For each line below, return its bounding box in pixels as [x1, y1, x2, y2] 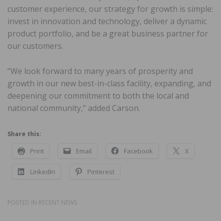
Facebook [124, 146, 153, 155]
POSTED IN [7, 198, 38, 207]
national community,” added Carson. [7, 102, 140, 113]
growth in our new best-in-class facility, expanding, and [7, 77, 211, 89]
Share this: [7, 129, 41, 138]
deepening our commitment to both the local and [7, 90, 189, 101]
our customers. [7, 40, 63, 51]
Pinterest [87, 167, 114, 176]
